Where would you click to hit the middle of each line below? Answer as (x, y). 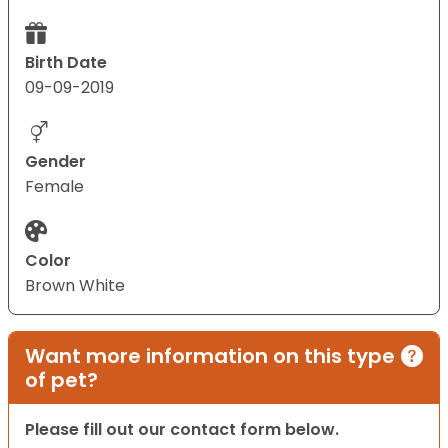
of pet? (61, 380)
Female (54, 187)
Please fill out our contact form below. (182, 430)
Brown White (75, 286)
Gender (55, 162)
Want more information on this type (210, 356)
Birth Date (66, 63)
